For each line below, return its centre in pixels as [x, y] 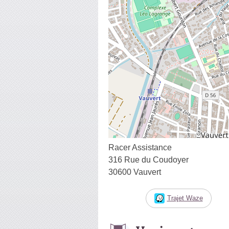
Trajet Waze [185, 198]
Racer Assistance [140, 147]
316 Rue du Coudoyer [148, 159]
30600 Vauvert [135, 172]
